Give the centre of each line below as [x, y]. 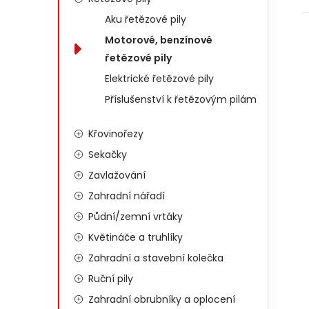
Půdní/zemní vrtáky [136, 217]
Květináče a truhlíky [136, 237]
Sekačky [108, 154]
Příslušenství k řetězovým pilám [181, 99]
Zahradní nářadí [127, 196]
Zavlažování [117, 175]
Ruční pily [111, 279]
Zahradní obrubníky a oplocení [162, 299]
